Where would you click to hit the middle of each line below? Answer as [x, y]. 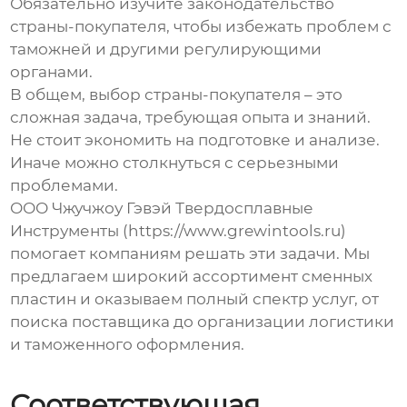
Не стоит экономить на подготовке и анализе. [195, 140]
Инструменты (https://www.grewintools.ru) [179, 231]
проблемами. [65, 186]
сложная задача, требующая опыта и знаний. [191, 118]
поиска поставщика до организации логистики [203, 322]
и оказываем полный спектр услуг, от [228, 299]
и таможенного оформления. [128, 345]
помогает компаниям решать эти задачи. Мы [190, 254]
